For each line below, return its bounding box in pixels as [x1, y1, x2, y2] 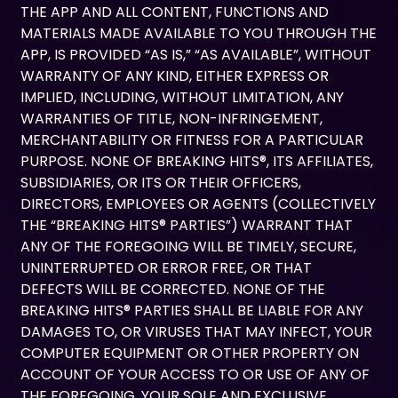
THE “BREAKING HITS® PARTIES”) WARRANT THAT [20, 215, 354, 236]
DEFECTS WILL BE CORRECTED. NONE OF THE [20, 279, 326, 300]
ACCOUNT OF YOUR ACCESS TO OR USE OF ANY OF [20, 364, 370, 386]
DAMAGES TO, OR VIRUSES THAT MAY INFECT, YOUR [20, 322, 373, 343]
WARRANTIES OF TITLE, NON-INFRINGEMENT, [20, 108, 323, 130]
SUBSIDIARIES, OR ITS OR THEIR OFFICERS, [20, 172, 302, 194]
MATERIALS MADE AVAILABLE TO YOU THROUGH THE [20, 23, 378, 44]
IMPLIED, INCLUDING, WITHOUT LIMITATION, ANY [20, 87, 345, 108]
